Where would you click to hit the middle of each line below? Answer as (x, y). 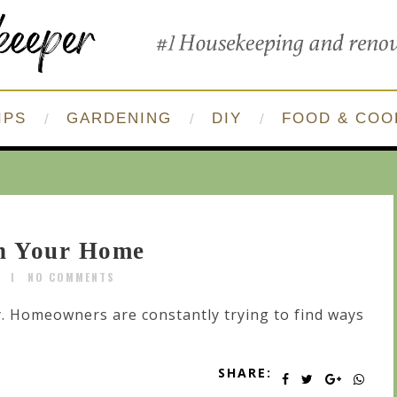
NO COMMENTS (71, 277)
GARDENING (119, 119)
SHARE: (245, 373)
